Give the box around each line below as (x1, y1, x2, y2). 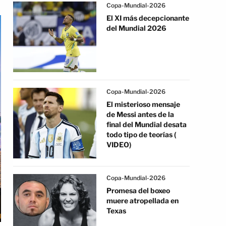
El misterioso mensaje (106, 100, 180, 108)
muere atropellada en (106, 196, 179, 205)
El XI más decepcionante (106, 14, 189, 22)
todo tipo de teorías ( (106, 130, 176, 139)
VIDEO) (106, 140, 131, 149)
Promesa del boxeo (106, 186, 170, 195)
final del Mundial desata (106, 120, 187, 129)
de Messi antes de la (106, 110, 174, 119)
